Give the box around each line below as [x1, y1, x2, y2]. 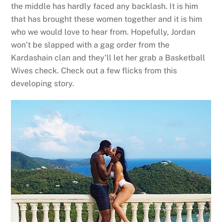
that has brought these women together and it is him [11, 14, 203, 24]
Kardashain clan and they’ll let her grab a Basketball [11, 53, 206, 62]
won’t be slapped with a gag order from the [11, 40, 170, 50]
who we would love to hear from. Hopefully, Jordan [11, 27, 196, 37]
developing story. [11, 78, 75, 88]
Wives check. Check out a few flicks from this [11, 65, 177, 75]
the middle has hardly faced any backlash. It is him [11, 1, 199, 11]
